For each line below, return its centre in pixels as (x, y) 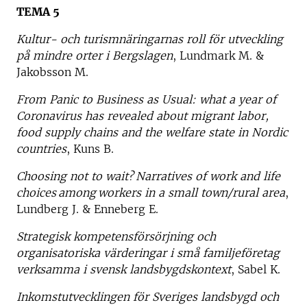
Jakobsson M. (52, 72)
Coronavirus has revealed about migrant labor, (143, 115)
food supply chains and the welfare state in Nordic (152, 132)
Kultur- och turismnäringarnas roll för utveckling (150, 39)
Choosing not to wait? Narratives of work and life (148, 176)
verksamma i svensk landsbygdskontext (124, 269)
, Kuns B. (90, 148)
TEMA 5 (38, 11)
